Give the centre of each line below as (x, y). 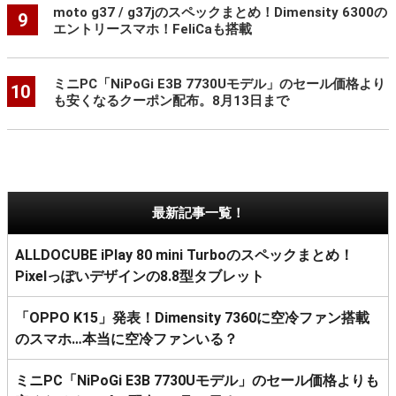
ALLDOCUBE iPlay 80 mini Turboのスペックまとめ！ (184, 255)
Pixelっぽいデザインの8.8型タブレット (140, 277)
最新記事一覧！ (198, 213)
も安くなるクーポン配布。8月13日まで (171, 101)
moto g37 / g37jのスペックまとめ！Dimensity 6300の (220, 13)
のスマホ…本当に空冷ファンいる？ (126, 339)
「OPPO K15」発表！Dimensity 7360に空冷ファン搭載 (192, 318)
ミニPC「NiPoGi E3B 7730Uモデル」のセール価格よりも (197, 381)
